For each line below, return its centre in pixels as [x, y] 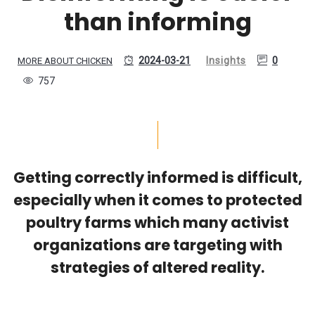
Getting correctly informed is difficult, [157, 178]
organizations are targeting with [157, 245]
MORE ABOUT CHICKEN [65, 61]
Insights [226, 61]
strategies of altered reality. [157, 268]
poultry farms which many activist [157, 223]
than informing [157, 22]
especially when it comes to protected [157, 200]
